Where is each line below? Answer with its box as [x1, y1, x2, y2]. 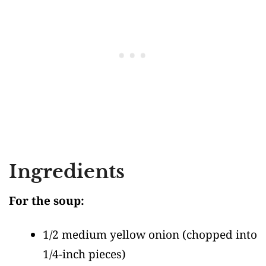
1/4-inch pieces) [43, 246, 126, 262]
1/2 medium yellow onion [43, 227, 182, 243]
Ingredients [9, 160, 125, 184]
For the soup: [9, 193, 84, 209]
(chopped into [182, 227, 257, 243]
